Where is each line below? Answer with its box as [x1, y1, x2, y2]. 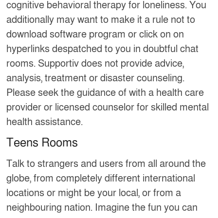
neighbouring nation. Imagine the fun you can [6, 201, 198, 214]
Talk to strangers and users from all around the [6, 157, 206, 170]
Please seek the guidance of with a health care [6, 86, 204, 99]
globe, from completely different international [6, 172, 196, 185]
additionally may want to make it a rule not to [6, 13, 196, 26]
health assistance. [6, 115, 83, 128]
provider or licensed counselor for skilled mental [6, 101, 209, 114]
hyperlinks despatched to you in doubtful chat [6, 42, 199, 55]
